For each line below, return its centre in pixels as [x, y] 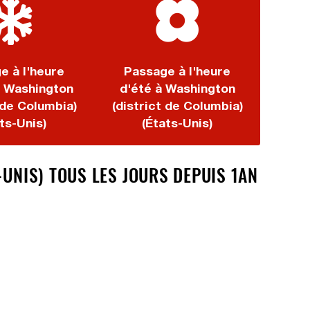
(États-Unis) [177, 123]
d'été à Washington [177, 88]
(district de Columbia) [177, 106]
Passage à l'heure [177, 71]
